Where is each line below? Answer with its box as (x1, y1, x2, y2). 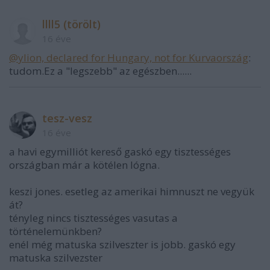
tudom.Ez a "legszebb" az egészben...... (9, 64, 192, 78)
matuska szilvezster (9, 251, 102, 265)
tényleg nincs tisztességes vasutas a (9, 211, 178, 225)
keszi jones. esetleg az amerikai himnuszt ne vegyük (9, 184, 254, 198)
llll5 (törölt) (42, 17, 101, 31)
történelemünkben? (9, 224, 102, 238)
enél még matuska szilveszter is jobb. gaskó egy (9, 237, 236, 251)
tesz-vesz (42, 111, 92, 125)
